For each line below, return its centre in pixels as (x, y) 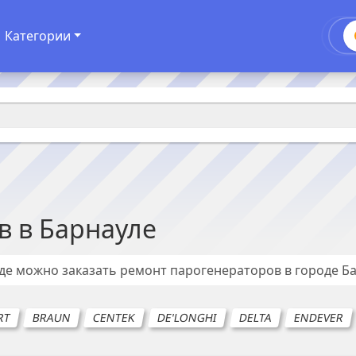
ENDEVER (319, 317)
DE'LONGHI (187, 317)
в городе (313, 270)
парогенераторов (226, 270)
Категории (37, 36)
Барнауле (98, 228)
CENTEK (114, 317)
